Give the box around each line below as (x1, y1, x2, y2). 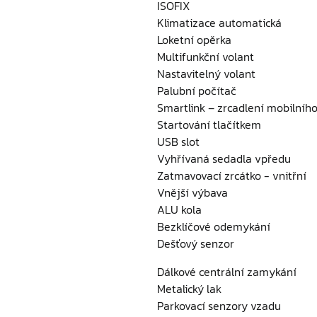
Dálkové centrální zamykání (157, 263, 296, 280)
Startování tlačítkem (157, 116, 261, 133)
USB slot (157, 133, 200, 150)
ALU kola (157, 201, 202, 218)
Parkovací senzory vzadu (157, 297, 281, 314)
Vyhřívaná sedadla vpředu (157, 150, 291, 167)
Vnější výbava (157, 184, 228, 201)
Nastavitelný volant (157, 65, 255, 82)
